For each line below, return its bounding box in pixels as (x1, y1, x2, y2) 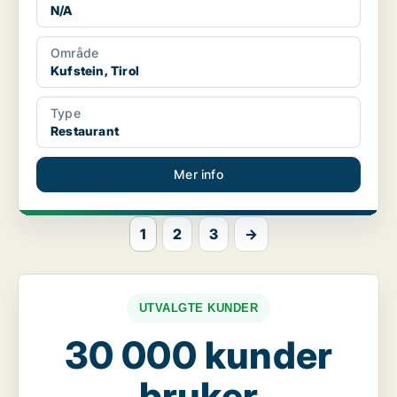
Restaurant (51, 123, 119, 139)
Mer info (174, 167, 223, 183)
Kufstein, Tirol (51, 63, 139, 79)
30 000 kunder (64, 332, 333, 378)
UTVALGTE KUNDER (138, 301, 259, 315)
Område (51, 45, 99, 61)
